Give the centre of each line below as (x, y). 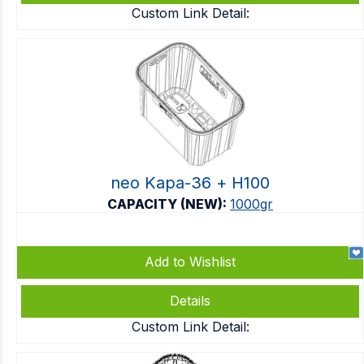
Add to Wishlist (190, 262)
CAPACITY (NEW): (169, 204)
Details (190, 301)
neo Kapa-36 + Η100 (190, 183)
